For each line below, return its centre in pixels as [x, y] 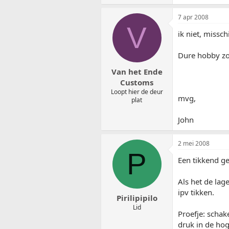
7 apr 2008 [193, 17]
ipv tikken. [196, 192]
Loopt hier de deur [137, 91]
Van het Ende [137, 71]
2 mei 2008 [194, 144]
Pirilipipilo [137, 198]
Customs [137, 82]
